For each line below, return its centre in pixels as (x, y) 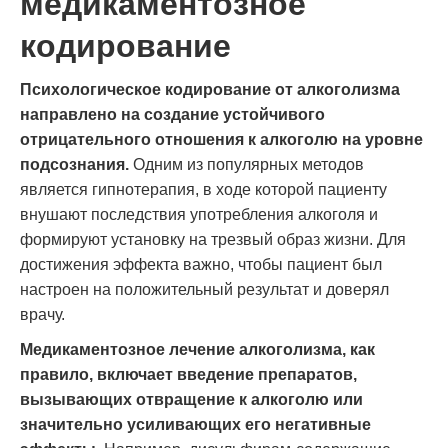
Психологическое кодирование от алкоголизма (210, 89)
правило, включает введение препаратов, (188, 374)
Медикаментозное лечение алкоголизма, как (197, 349)
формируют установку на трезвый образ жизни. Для (213, 239)
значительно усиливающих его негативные (195, 424)
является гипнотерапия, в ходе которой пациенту (203, 189)
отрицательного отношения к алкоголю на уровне (221, 139)
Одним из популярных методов (246, 164)
